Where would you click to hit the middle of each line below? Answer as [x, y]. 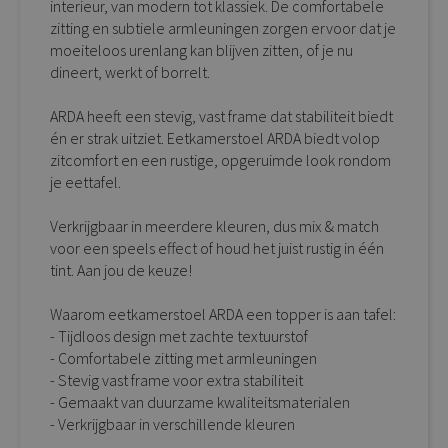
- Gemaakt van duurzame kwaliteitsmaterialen [200, 402]
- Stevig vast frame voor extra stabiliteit [176, 380]
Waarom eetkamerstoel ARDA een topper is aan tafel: [223, 314]
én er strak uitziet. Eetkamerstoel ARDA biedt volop [215, 138]
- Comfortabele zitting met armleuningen [183, 358]
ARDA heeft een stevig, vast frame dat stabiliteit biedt [221, 116]
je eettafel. [85, 182]
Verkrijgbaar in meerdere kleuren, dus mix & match [214, 226]
